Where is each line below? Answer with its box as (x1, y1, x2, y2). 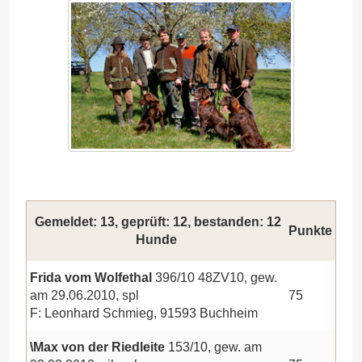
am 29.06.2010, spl (30, 288, 139, 302)
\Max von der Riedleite (30, 339, 168, 354)
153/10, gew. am (168, 339, 262, 354)
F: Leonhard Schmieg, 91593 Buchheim (30, 305, 258, 320)
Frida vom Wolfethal (30, 270, 155, 284)
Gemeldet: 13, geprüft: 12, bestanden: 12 (31, 214, 281, 229)
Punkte (288, 223, 332, 238)
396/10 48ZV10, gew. (155, 270, 277, 284)
